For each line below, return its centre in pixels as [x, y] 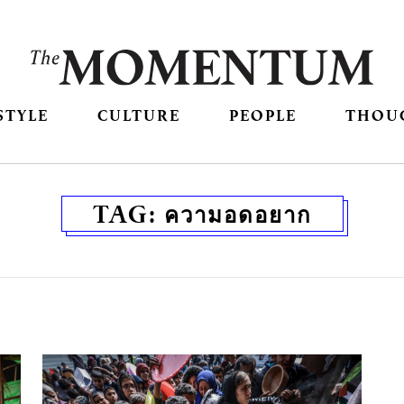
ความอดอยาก [238, 214]
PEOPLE [263, 115]
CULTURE [138, 115]
